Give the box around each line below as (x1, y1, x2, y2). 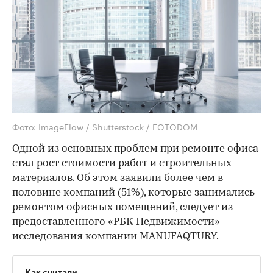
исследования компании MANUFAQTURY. (12, 232, 219, 243)
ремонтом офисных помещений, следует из (12, 202, 233, 213)
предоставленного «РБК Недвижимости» (12, 217, 220, 228)
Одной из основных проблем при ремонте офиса (12, 144, 258, 155)
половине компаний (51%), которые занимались (12, 188, 255, 199)
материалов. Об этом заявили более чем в (12, 173, 223, 184)
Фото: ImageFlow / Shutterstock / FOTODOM (12, 119, 197, 133)
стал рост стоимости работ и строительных (12, 158, 232, 169)
